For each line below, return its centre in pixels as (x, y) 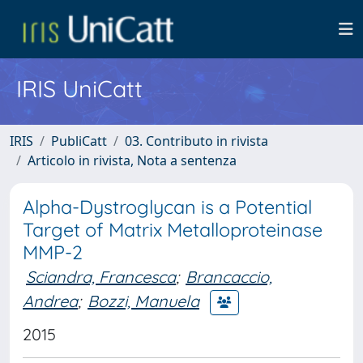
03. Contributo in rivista (196, 141)
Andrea (50, 301)
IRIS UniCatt (79, 88)
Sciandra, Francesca (101, 277)
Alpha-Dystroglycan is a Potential (167, 207)
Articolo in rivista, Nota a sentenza (132, 160)
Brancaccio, (229, 277)
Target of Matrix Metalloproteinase (173, 230)
